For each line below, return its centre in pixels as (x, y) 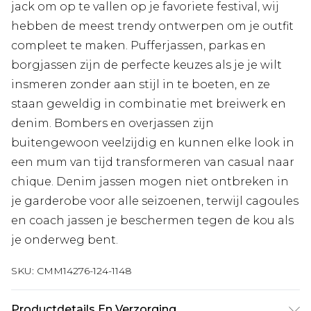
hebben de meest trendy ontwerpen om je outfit (152, 26)
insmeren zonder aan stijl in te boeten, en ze (141, 84)
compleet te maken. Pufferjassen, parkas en (138, 45)
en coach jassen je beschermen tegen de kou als (152, 220)
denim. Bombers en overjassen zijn (112, 123)
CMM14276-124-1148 (84, 270)
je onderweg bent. (65, 239)
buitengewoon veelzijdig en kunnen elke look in (153, 142)
